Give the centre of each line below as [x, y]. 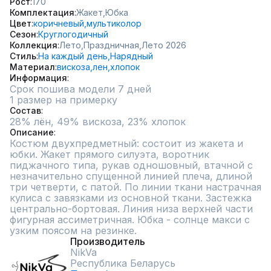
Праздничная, [113, 45]
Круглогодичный [73, 34]
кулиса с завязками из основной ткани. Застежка [131, 198]
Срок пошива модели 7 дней [80, 89]
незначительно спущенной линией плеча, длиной [131, 176]
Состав [25, 110]
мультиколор [114, 23]
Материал [32, 67]
